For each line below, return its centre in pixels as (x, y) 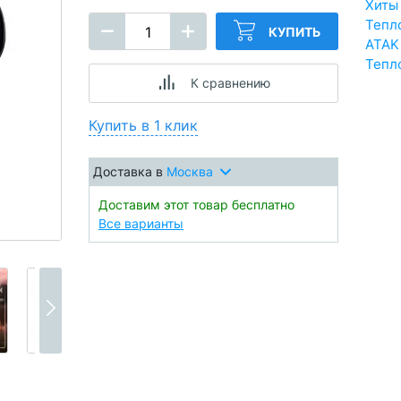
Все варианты (141, 223)
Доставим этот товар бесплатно (196, 205)
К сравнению (230, 83)
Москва (190, 171)
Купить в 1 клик (143, 125)
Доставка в (130, 171)
